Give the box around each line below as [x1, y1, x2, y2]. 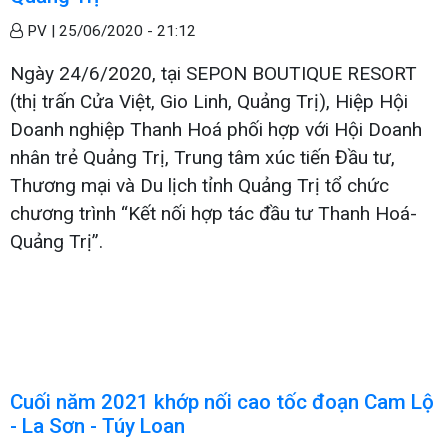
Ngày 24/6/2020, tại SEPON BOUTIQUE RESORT [10, 61, 417, 85]
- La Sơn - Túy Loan [10, 413, 185, 438]
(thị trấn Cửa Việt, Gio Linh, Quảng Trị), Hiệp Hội [10, 89, 408, 113]
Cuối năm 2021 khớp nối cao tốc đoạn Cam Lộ [10, 389, 434, 414]
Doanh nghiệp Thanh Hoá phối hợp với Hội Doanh [10, 117, 422, 141]
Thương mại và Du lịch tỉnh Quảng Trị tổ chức [10, 173, 389, 197]
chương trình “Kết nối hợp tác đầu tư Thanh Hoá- [10, 201, 417, 225]
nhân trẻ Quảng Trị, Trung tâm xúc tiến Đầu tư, [10, 145, 395, 169]
